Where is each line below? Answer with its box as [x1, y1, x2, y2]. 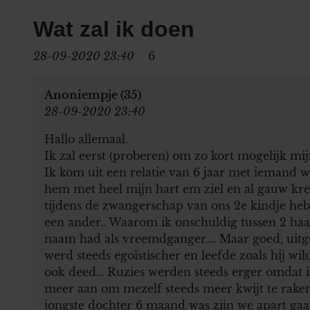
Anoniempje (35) [44, 87, 141, 102]
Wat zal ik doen [33, 16, 194, 42]
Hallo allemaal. [44, 131, 128, 146]
